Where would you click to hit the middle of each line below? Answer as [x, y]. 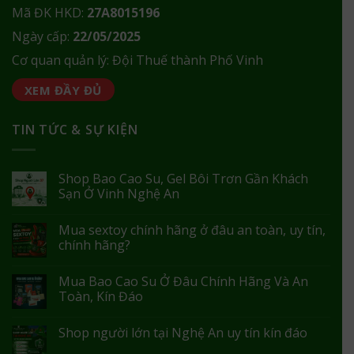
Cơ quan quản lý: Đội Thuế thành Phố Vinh [137, 60]
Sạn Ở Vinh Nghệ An [119, 194]
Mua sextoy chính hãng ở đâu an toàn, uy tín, [192, 230]
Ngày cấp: [42, 37]
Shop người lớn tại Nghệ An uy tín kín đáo [183, 333]
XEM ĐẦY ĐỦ [63, 90]
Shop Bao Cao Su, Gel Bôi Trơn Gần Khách [183, 179]
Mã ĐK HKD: [49, 13]
